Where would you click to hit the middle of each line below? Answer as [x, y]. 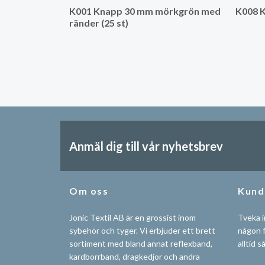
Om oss [89, 191]
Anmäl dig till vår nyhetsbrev [146, 146]
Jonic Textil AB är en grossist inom [132, 217]
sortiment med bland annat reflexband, [141, 243]
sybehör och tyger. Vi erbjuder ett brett [142, 230]
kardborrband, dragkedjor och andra [135, 256]
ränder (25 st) [99, 23]
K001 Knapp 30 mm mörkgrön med [145, 11]
